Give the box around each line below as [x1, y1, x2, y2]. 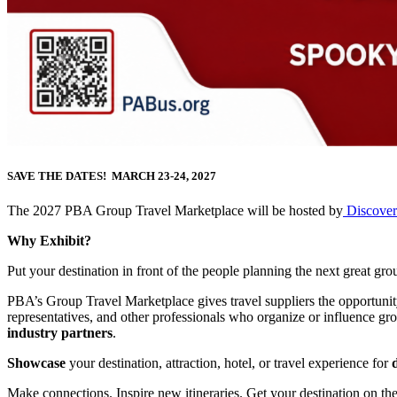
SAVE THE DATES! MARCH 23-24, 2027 [7, 169, 216, 183]
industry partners [7, 325, 113, 341]
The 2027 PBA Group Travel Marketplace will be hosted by [7, 203, 343, 219]
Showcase [7, 355, 66, 371]
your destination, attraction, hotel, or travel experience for [66, 355, 392, 371]
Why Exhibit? [7, 233, 91, 249]
